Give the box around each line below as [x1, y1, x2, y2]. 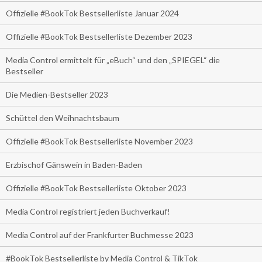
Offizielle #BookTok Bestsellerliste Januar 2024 [6, 8, 179, 18]
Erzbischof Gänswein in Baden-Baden [6, 159, 142, 170]
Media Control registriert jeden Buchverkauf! [6, 206, 170, 216]
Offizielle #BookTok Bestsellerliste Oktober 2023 [6, 182, 187, 193]
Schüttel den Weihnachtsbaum [6, 112, 119, 123]
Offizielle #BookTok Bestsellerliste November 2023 [6, 136, 193, 146]
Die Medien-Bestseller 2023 [6, 89, 108, 99]
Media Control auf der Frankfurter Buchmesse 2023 [6, 229, 194, 240]
